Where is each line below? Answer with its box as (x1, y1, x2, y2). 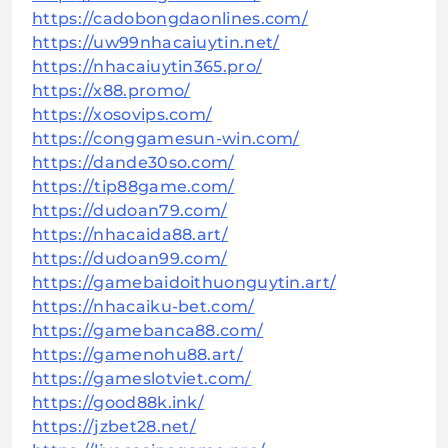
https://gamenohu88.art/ (32, 345, 243, 365)
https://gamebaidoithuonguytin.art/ (32, 273, 337, 293)
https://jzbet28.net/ (32, 417, 196, 437)
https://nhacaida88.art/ (32, 225, 228, 245)
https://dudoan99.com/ (32, 249, 228, 269)
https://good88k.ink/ (32, 393, 204, 413)
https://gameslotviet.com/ (32, 369, 252, 389)
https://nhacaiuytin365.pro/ (32, 57, 263, 77)
